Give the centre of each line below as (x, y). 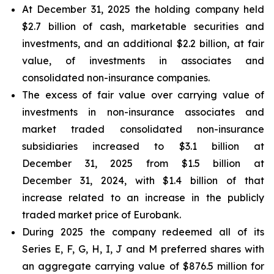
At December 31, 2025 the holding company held (143, 9)
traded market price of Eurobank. (102, 215)
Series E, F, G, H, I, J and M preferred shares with (143, 249)
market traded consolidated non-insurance (143, 129)
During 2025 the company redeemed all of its (143, 232)
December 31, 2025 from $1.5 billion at (143, 163)
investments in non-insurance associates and (143, 112)
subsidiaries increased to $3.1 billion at (143, 146)
